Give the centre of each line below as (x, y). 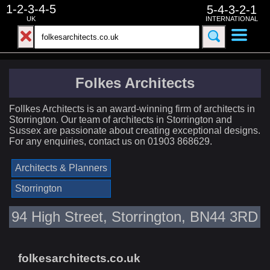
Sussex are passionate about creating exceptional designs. (135, 130)
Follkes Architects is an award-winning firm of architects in (132, 109)
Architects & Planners (61, 168)
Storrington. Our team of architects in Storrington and (121, 120)
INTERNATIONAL (232, 19)
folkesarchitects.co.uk (79, 258)
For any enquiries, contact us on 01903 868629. (111, 141)
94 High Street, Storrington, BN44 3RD (135, 217)
